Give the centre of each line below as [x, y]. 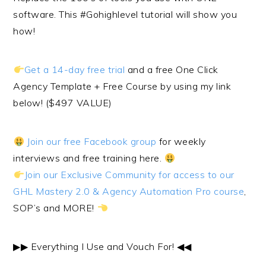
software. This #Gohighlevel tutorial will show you [125, 14]
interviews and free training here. [89, 158]
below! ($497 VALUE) [63, 103]
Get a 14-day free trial [75, 69]
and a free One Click [172, 69]
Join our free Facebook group [92, 141]
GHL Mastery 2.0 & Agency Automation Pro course [129, 191]
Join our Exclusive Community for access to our [129, 175]
